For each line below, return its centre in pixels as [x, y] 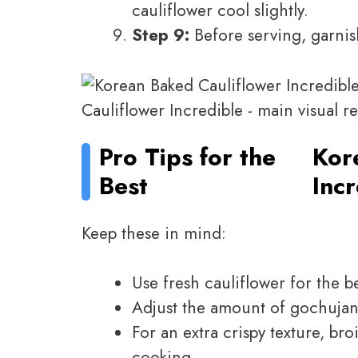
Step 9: [161, 36]
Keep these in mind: [154, 233]
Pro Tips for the [188, 157]
